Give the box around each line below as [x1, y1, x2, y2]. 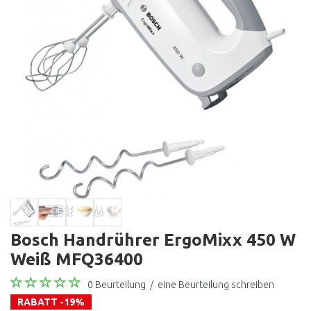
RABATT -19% [17, 296, 85, 308]
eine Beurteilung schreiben [158, 279, 274, 290]
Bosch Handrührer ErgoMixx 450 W [10, 230, 296, 249]
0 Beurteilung [87, 279, 146, 290]
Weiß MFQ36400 [10, 249, 143, 269]
